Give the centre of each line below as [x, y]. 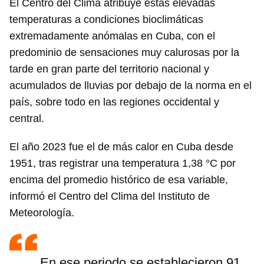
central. [27, 119]
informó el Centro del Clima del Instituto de [110, 197]
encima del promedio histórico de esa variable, [119, 180]
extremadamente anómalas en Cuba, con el [112, 36]
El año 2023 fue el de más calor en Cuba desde [121, 147]
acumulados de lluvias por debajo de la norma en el [131, 86]
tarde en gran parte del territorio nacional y [109, 69]
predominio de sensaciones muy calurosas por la [124, 53]
